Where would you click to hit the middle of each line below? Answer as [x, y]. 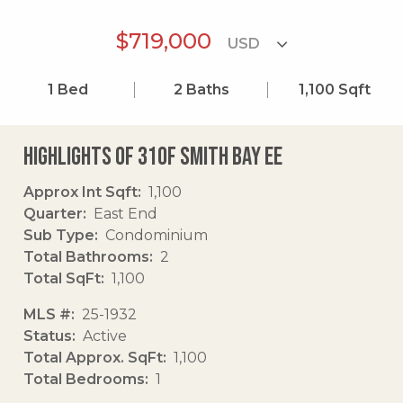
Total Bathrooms [86, 256]
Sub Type [59, 235]
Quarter [53, 213]
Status [48, 336]
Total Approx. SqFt [93, 357]
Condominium [157, 235]
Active [105, 336]
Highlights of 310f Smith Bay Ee [153, 157]
